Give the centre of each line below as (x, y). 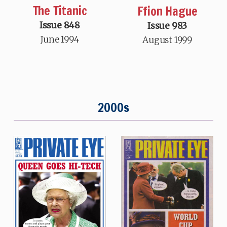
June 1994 (60, 39)
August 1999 (167, 40)
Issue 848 (60, 25)
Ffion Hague (167, 11)
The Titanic (60, 10)
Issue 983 (167, 26)
